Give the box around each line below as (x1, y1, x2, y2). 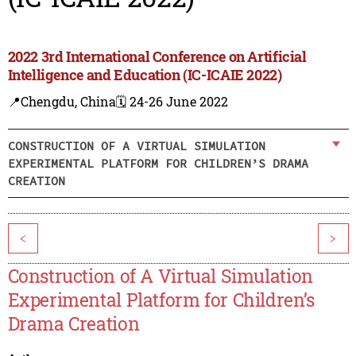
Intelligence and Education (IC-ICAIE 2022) (7, 65, 282, 85)
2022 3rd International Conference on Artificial (7, 47, 307, 67)
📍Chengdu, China (7, 93, 116, 110)
